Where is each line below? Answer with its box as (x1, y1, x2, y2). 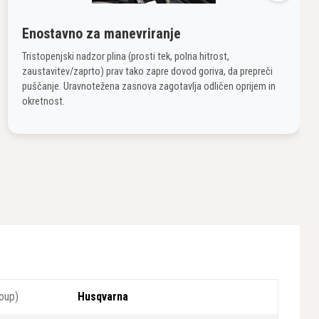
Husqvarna (78, 290, 128, 303)
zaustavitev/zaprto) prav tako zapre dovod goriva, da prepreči (22, 66, 273, 78)
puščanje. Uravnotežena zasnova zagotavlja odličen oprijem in (22, 80, 276, 93)
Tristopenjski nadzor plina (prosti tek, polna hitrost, (22, 51, 229, 63)
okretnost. (22, 95, 65, 108)
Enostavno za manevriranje (22, 25, 181, 42)
